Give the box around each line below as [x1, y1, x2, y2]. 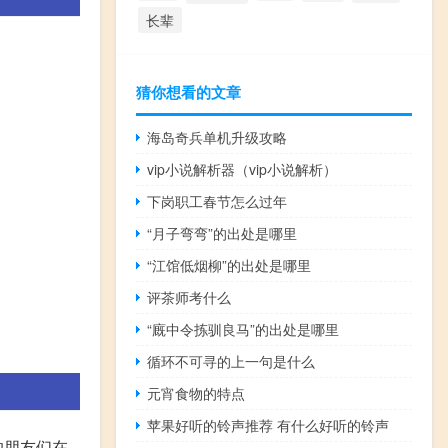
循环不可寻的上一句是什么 [147, 350, 316, 371]
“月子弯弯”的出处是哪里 [147, 222, 298, 243]
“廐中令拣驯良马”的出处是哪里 [147, 318, 340, 339]
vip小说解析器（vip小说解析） [147, 158, 338, 179]
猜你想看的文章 [136, 80, 241, 103]
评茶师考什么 [147, 286, 232, 307]
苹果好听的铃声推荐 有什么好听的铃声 [147, 414, 390, 435]
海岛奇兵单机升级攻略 [147, 126, 288, 147]
